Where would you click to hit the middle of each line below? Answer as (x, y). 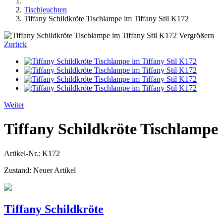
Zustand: (19, 170)
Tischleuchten (45, 9)
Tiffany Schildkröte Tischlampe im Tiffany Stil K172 (106, 18)
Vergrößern (196, 35)
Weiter (14, 105)
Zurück (15, 44)
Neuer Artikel (55, 170)
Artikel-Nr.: (23, 153)
